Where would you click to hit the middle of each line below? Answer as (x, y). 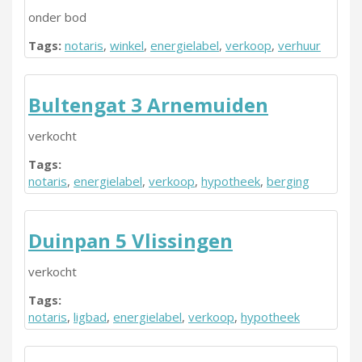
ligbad (90, 317)
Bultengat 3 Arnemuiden (148, 105)
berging (288, 181)
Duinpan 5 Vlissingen (130, 240)
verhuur (299, 45)
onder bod (57, 17)
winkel (127, 45)
